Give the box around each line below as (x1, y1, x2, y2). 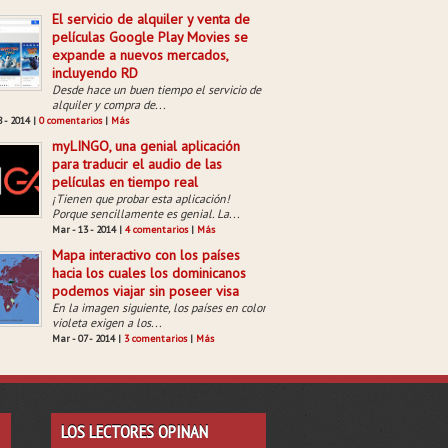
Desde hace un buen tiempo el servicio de (52, 82, 261, 97)
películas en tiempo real (52, 173, 198, 191)
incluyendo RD (52, 64, 138, 82)
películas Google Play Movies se (52, 28, 248, 46)
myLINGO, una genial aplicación (52, 137, 240, 155)
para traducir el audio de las (52, 155, 222, 173)
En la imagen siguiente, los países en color (52, 300, 266, 315)
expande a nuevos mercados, (52, 46, 228, 64)
